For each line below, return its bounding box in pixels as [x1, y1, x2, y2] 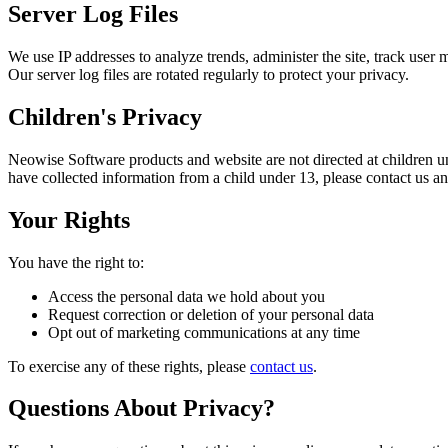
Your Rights [8, 206, 130, 233]
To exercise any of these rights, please [8, 357, 246, 375]
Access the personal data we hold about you [48, 287, 325, 305]
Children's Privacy [8, 103, 202, 130]
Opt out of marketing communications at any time [48, 323, 360, 341]
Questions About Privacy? [8, 395, 275, 422]
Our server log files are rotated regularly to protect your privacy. [8, 65, 409, 83]
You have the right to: [8, 253, 144, 271]
